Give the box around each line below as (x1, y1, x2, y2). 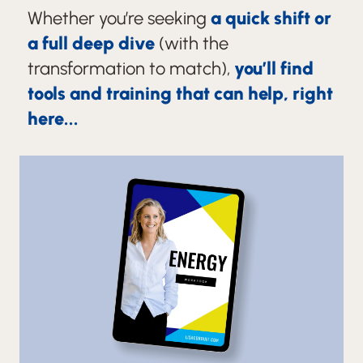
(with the (155, 32, 228, 54)
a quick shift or (211, 7, 331, 29)
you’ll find (234, 58, 314, 79)
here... (28, 108, 79, 130)
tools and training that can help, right (28, 83, 333, 105)
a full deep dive (28, 32, 155, 54)
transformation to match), (28, 58, 234, 79)
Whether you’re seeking (28, 7, 211, 29)
